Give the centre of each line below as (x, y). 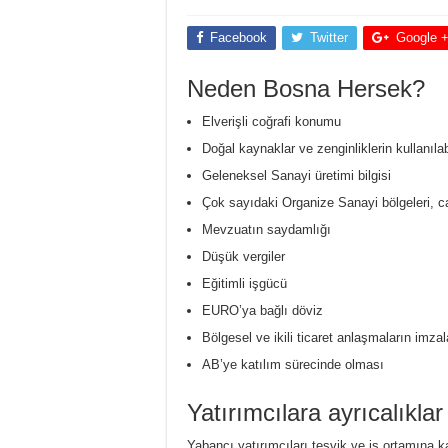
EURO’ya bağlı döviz (262, 310)
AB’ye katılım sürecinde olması (293, 364)
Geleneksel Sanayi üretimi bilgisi (296, 175)
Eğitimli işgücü (244, 283)
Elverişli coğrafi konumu (271, 121)
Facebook (238, 37)
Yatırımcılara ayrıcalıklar (315, 412)
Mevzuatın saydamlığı (266, 229)
